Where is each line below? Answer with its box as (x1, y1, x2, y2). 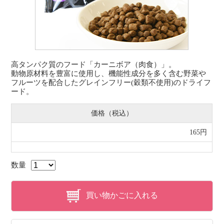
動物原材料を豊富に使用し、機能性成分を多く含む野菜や (11, 69, 206, 77)
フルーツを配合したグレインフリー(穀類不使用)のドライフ (11, 78, 211, 86)
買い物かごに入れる (86, 190, 158, 199)
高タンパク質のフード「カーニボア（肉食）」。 (11, 60, 176, 68)
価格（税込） (90, 109, 133, 117)
